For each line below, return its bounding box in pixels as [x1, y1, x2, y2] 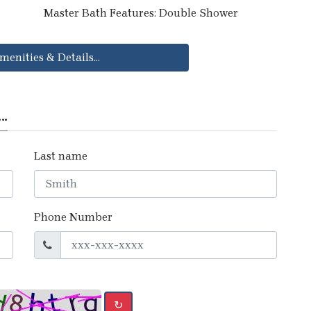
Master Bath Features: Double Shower [44, 6, 238, 19]
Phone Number [34, 210, 112, 224]
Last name [34, 149, 87, 162]
